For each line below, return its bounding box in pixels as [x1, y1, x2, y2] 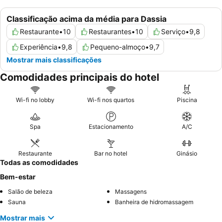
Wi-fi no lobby [15, 96, 55, 104]
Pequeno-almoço [90, 43, 145, 52]
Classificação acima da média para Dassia [6, 14, 166, 24]
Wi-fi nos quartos [87, 96, 135, 104]
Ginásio [176, 150, 198, 158]
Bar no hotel [94, 150, 128, 158]
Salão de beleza [8, 188, 53, 196]
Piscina [176, 96, 197, 104]
